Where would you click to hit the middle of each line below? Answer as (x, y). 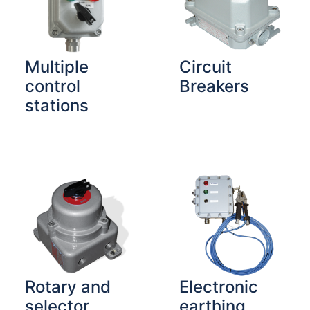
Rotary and (67, 287)
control (52, 86)
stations (56, 105)
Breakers (214, 86)
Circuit (206, 66)
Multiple (56, 66)
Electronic (219, 287)
